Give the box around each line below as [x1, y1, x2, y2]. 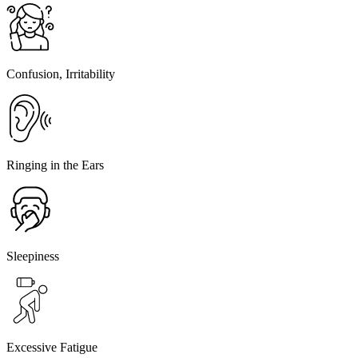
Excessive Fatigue [6, 340, 97, 355]
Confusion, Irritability [6, 67, 115, 82]
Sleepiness [6, 249, 59, 264]
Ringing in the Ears [6, 158, 104, 173]
